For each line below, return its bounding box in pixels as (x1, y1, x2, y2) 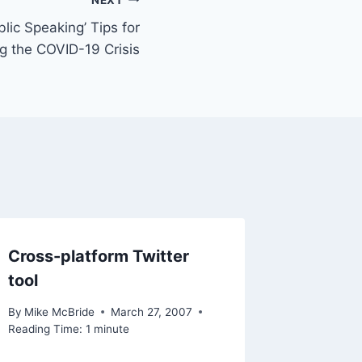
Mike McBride (24, 305, 95, 318)
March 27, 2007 (111, 305, 193, 318)
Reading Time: (8, 322, 83, 335)
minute (94, 322, 130, 335)
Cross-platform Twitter (8, 246, 190, 267)
